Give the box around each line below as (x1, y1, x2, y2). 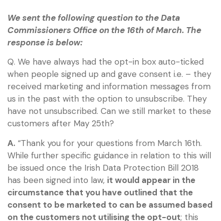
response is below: (7, 37, 82, 48)
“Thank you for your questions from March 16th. (15, 137, 202, 148)
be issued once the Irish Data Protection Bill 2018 (7, 162, 199, 173)
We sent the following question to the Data (7, 12, 180, 23)
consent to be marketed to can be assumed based (7, 199, 213, 210)
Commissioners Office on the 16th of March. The (7, 25, 201, 36)
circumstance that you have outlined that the (7, 186, 193, 198)
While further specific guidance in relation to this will (7, 149, 211, 161)
